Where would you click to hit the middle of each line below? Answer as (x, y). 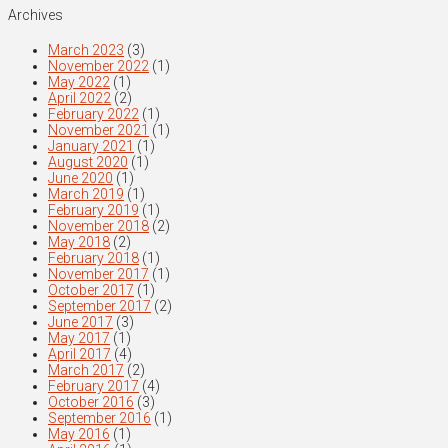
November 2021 (98, 129)
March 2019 (86, 193)
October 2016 (91, 401)
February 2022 (93, 113)
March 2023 (86, 49)
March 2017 (86, 369)
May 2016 (79, 433)
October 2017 (91, 289)
